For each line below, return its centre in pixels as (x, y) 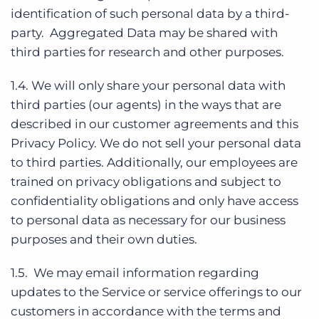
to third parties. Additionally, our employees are (154, 162)
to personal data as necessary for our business (148, 220)
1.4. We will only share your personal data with (148, 85)
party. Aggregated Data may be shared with (144, 33)
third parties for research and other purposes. (147, 52)
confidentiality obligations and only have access (155, 201)
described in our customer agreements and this (155, 124)
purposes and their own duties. (107, 239)
